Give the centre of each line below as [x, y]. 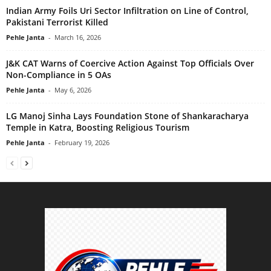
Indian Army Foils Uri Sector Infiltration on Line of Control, [127, 11]
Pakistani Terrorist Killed [57, 22]
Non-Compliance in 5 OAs [59, 75]
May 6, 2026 [73, 90]
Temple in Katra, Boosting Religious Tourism [98, 128]
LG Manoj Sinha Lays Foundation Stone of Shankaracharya [127, 116]
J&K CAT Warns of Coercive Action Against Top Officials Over [130, 64]
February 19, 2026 [82, 143]
